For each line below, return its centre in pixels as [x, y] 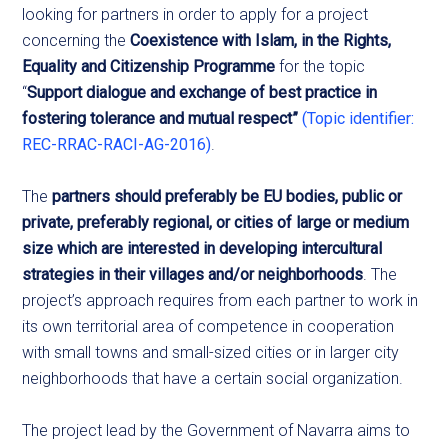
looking [50, 14]
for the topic [320, 66]
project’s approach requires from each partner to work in [220, 300]
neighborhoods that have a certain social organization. [213, 378]
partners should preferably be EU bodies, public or [227, 196]
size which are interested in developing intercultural [202, 248]
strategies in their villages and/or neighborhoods [193, 274]
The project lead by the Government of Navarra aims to [216, 430]
